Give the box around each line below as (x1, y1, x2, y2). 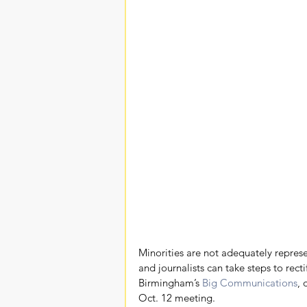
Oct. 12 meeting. (138, 291, 215, 304)
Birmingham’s (138, 275, 202, 289)
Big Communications (202, 275, 297, 289)
